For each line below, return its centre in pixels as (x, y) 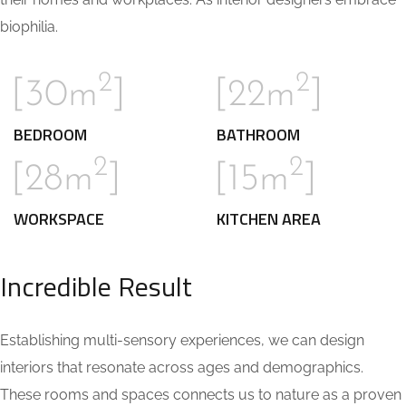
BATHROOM (258, 135)
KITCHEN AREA (269, 219)
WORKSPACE (59, 219)
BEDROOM (50, 135)
